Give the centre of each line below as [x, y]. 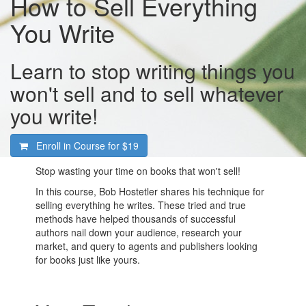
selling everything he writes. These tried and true [141, 205]
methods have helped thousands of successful [136, 219]
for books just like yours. [88, 260]
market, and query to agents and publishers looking [147, 246]
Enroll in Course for [79, 145]
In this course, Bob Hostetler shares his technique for [150, 191]
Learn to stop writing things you [153, 71]
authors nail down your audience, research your [139, 232]
